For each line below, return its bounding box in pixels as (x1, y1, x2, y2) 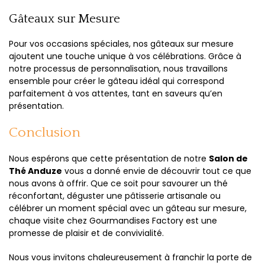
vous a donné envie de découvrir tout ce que (62, 165, 251, 177)
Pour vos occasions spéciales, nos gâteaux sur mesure (9, 38, 234, 50)
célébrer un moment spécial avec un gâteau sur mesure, (9, 202, 247, 214)
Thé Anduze (9, 165, 62, 177)
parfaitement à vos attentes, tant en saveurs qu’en (9, 88, 222, 99)
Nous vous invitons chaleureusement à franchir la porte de (9, 251, 252, 263)
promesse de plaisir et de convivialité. (9, 227, 164, 239)
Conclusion (9, 125, 80, 140)
